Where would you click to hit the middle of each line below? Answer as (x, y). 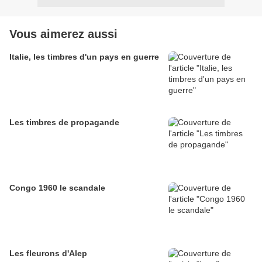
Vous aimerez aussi (63, 34)
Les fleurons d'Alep (48, 254)
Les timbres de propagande (64, 123)
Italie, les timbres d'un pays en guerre (84, 57)
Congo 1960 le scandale (57, 188)
